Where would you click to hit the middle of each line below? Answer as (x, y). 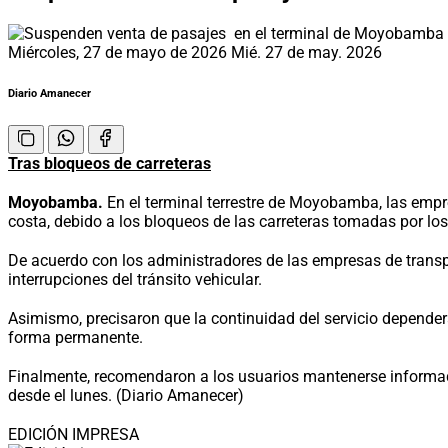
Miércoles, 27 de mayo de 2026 (119, 52)
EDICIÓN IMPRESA (73, 434)
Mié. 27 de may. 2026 (306, 52)
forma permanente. (75, 337)
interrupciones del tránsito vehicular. (135, 279)
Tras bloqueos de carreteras (109, 163)
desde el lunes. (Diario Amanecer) (126, 395)
